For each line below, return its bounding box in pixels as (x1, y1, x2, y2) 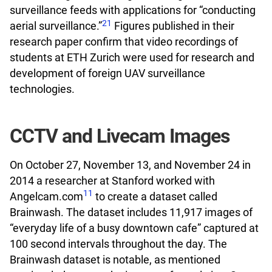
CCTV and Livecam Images (10, 124, 234, 148)
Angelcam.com (10, 189, 83, 203)
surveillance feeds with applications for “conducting (10, 4, 256, 17)
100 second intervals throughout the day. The (10, 237, 227, 250)
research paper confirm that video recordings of (10, 35, 238, 49)
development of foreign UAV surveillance (10, 67, 205, 80)
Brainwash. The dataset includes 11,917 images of (10, 205, 253, 219)
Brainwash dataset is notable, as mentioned (10, 253, 220, 266)
